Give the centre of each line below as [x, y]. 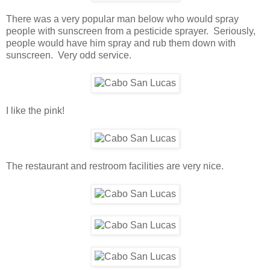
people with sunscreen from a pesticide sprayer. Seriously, [131, 31]
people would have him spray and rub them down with [121, 43]
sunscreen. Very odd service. [69, 55]
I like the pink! [35, 110]
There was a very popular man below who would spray [122, 19]
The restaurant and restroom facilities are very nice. [115, 166]
